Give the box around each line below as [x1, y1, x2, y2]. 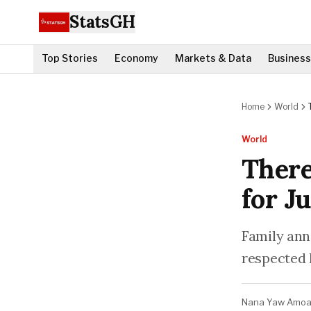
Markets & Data [175, 52, 251, 64]
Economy [115, 52, 158, 64]
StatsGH [69, 11, 135, 33]
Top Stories [42, 52, 98, 64]
